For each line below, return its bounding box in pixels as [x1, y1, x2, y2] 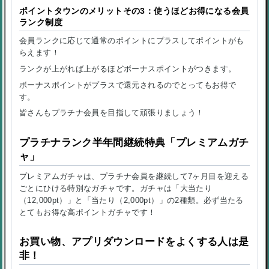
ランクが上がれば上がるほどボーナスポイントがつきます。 [19, 64, 237, 74]
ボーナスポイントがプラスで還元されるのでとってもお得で [19, 80, 237, 89]
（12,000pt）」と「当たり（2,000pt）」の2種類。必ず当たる [19, 195, 244, 205]
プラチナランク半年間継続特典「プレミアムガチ [19, 136, 249, 148]
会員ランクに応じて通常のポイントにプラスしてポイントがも [19, 36, 244, 46]
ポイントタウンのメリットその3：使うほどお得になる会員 [19, 6, 249, 16]
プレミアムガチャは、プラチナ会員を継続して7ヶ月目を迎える [19, 171, 249, 181]
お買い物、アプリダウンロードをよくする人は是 [19, 236, 249, 248]
